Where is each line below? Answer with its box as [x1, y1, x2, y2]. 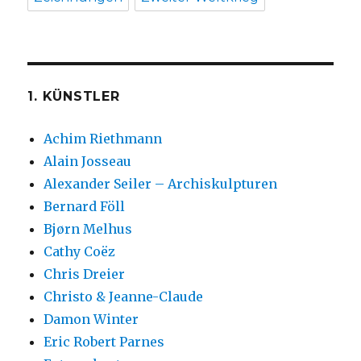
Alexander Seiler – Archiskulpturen [44, 176, 278, 193]
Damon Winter [44, 311, 139, 328]
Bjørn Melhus [44, 221, 133, 238]
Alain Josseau [44, 153, 132, 170]
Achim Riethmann [44, 131, 163, 147]
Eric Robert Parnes [44, 334, 165, 351]
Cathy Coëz [44, 243, 116, 260]
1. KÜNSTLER [27, 89, 120, 105]
